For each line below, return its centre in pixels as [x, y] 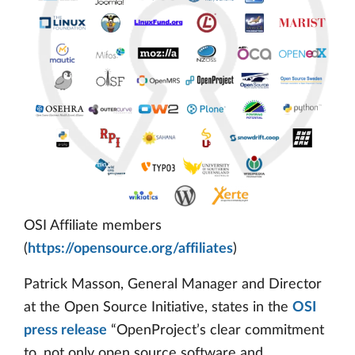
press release [65, 330]
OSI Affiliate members [93, 226]
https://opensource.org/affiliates [130, 249]
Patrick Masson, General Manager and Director [173, 284]
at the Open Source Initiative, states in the [158, 307]
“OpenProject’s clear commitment [216, 330]
